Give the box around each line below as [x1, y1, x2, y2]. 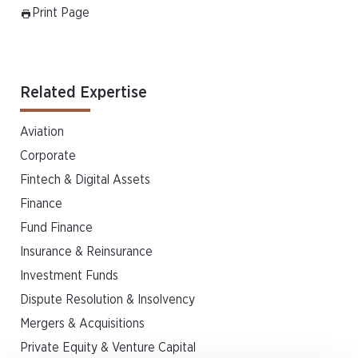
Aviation [20, 125, 64, 138]
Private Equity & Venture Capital [20, 341, 196, 354]
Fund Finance [20, 221, 93, 234]
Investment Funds [20, 269, 118, 282]
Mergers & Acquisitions [20, 317, 145, 330]
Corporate [20, 149, 76, 162]
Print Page [32, 6, 90, 19]
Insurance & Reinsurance [20, 245, 153, 258]
